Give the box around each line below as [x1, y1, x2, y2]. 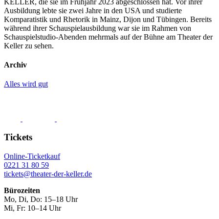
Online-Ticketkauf [4, 152, 60, 160]
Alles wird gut [4, 80, 48, 88]
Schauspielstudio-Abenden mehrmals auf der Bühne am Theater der [4, 32, 213, 41]
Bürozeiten [4, 186, 40, 195]
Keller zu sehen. [4, 41, 54, 50]
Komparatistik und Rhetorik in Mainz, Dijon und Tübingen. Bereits [4, 15, 212, 23]
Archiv [4, 60, 27, 69]
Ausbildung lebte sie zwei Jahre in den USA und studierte [4, 6, 182, 15]
